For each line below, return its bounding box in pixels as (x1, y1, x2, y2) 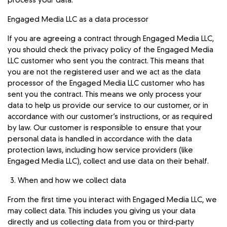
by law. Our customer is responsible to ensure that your (8, 124, 202, 132)
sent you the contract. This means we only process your (8, 91, 202, 98)
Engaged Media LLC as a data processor (8, 16, 149, 23)
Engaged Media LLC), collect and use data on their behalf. (8, 158, 209, 165)
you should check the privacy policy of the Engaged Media (8, 46, 214, 54)
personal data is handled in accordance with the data (8, 135, 193, 143)
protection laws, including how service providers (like (8, 146, 194, 154)
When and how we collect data (18, 177, 126, 184)
